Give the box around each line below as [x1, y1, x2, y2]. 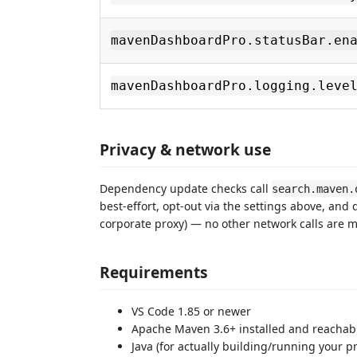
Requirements [100, 261, 208, 283]
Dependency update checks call [100, 180, 272, 196]
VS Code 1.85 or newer [131, 304, 251, 319]
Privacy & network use [100, 138, 271, 160]
